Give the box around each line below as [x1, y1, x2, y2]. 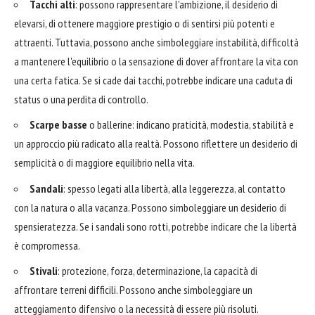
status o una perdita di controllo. [14, 91, 148, 106]
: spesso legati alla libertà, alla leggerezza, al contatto [63, 181, 285, 195]
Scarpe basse [30, 117, 87, 132]
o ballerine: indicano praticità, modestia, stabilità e [87, 117, 294, 132]
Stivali [30, 264, 58, 278]
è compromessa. [14, 238, 80, 252]
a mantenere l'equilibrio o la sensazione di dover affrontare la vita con [14, 53, 298, 68]
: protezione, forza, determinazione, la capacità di [58, 264, 257, 278]
